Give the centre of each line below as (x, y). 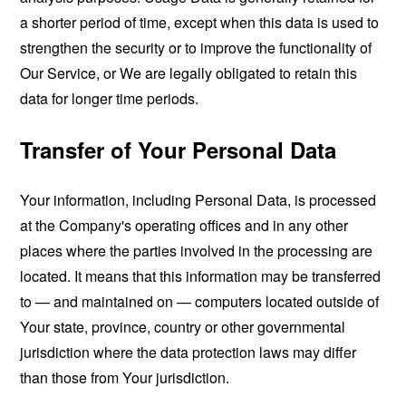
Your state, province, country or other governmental (183, 327)
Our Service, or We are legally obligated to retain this (189, 73)
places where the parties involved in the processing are (197, 251)
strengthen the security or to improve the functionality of (196, 48)
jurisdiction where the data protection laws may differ (188, 353)
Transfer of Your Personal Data (179, 150)
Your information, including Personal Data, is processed (198, 200)
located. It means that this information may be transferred (201, 276)
